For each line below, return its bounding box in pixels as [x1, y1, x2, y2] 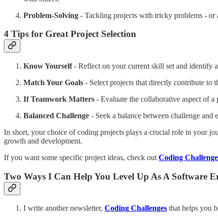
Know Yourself [23, 62, 72, 71]
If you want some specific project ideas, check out [4, 153, 159, 162]
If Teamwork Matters [23, 95, 94, 104]
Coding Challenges [105, 204, 167, 213]
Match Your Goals [23, 78, 83, 87]
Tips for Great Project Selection [11, 29, 136, 39]
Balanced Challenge [23, 111, 89, 120]
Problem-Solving [23, 11, 78, 19]
